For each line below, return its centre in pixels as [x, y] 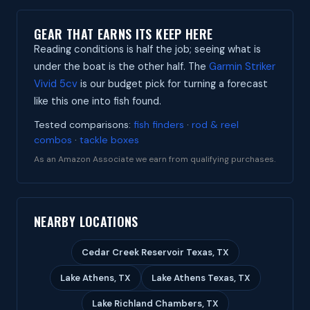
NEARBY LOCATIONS [86, 221]
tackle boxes [109, 140]
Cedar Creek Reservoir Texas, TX [155, 252]
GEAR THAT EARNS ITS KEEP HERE [124, 34]
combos [53, 140]
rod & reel [215, 125]
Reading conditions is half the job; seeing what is [147, 49]
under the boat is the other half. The [121, 66]
